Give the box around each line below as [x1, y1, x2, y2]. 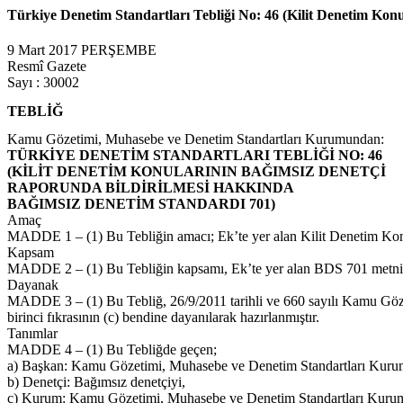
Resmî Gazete [7, 58, 86, 75]
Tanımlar [7, 325, 58, 341]
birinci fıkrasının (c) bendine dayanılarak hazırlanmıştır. [7, 309, 319, 325]
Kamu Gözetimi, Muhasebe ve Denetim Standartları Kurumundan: [7, 130, 384, 147]
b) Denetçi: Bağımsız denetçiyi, [7, 373, 185, 390]
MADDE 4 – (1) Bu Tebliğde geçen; [7, 341, 217, 357]
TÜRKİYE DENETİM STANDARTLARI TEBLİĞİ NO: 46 [7, 147, 382, 163]
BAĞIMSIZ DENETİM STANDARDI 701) [7, 195, 275, 211]
